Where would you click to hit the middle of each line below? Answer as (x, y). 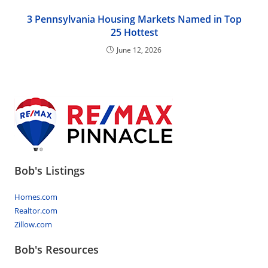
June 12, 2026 (139, 50)
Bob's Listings (50, 170)
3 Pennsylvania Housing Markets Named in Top (134, 19)
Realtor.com (36, 210)
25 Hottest (134, 32)
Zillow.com (33, 224)
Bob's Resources (57, 249)
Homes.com (36, 197)
